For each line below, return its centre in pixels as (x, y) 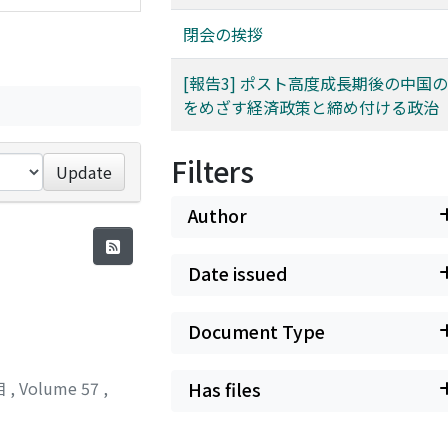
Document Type (256, 331)
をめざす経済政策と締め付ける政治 (311, 107)
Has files (224, 389)
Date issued (238, 273)
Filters (212, 171)
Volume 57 (61, 387)
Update (84, 172)
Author (217, 215)
